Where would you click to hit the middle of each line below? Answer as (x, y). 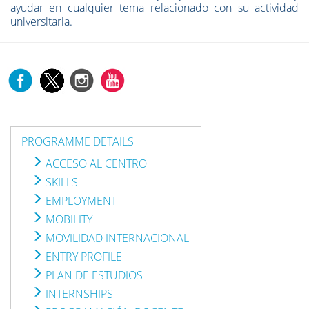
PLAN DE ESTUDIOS (93, 275)
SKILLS (60, 182)
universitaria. (41, 21)
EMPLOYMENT (80, 201)
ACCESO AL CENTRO (95, 163)
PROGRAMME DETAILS (78, 141)
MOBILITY (68, 219)
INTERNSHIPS (78, 294)
